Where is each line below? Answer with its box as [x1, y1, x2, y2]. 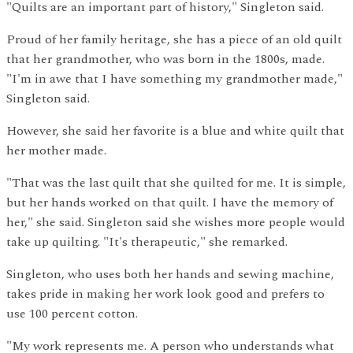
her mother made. [6, 140, 106, 160]
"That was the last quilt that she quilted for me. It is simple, [6, 173, 346, 192]
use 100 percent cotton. [6, 303, 138, 323]
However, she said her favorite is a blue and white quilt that [6, 121, 344, 140]
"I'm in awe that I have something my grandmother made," [6, 69, 343, 88]
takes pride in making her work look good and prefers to [6, 284, 325, 303]
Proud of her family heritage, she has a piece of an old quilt [6, 29, 342, 49]
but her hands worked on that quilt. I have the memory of [6, 192, 333, 212]
